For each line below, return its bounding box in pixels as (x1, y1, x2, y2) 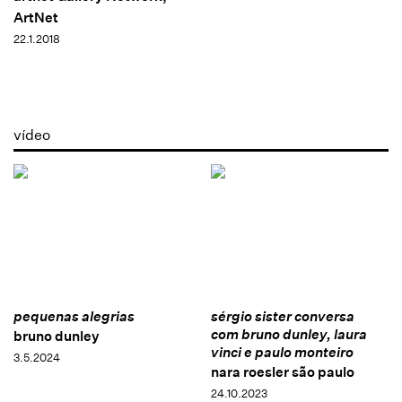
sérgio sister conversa (210, 307, 354, 325)
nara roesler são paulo (210, 363, 354, 380)
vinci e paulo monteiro (210, 343, 354, 361)
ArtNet (13, 9, 58, 27)
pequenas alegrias (13, 307, 135, 325)
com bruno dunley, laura (210, 325, 367, 343)
